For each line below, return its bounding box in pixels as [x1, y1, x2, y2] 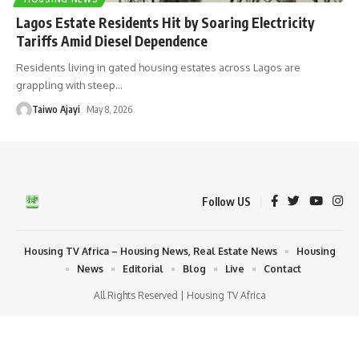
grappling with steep [16, 78, 115, 91]
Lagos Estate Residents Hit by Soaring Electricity [16, 13, 314, 31]
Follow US [202, 194, 251, 208]
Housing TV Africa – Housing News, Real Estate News [23, 244, 277, 257]
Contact [264, 262, 301, 275]
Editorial [123, 262, 163, 275]
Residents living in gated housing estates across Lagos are [16, 60, 301, 74]
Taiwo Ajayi [32, 103, 80, 115]
